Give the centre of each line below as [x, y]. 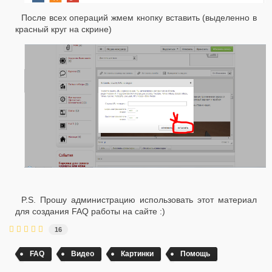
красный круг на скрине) [63, 29]
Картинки [137, 254]
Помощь [195, 254]
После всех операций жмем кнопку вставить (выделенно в [139, 18]
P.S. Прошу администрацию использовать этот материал [139, 200]
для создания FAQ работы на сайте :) [90, 212]
